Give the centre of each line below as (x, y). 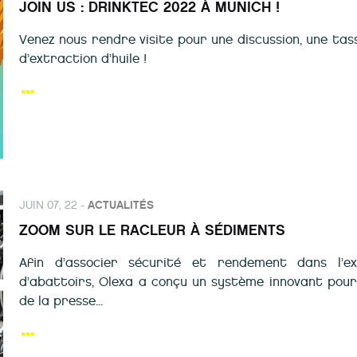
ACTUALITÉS (121, 205)
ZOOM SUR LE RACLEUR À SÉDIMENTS (152, 230)
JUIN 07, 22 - (53, 205)
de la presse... (61, 301)
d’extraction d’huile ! (85, 59)
